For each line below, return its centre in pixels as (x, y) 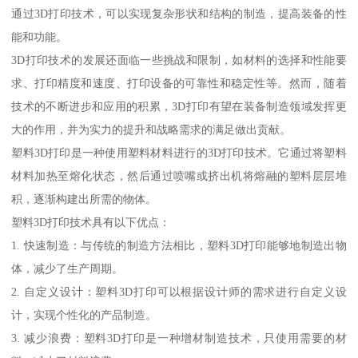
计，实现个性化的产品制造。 (84, 315)
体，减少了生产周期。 (68, 269)
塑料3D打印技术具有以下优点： (91, 223)
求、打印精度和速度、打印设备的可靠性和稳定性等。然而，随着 (179, 84)
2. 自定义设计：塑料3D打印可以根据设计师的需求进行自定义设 (179, 292)
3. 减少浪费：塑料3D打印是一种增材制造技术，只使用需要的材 (179, 338)
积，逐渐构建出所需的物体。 (84, 199)
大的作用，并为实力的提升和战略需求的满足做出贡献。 (151, 130)
